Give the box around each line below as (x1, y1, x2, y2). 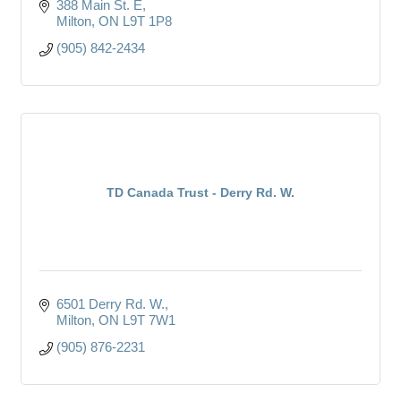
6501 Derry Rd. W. (55, 295, 165, 311)
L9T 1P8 (122, 13, 172, 29)
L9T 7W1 (122, 311, 175, 328)
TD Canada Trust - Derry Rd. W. (107, 184, 294, 200)
